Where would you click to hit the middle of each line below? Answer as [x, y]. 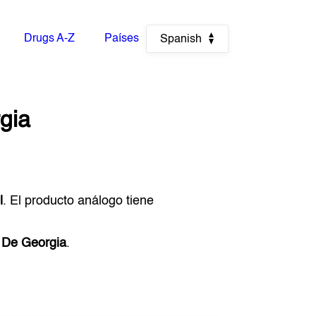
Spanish [181, 39]
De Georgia [34, 243]
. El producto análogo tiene [79, 201]
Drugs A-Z [49, 39]
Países [121, 39]
